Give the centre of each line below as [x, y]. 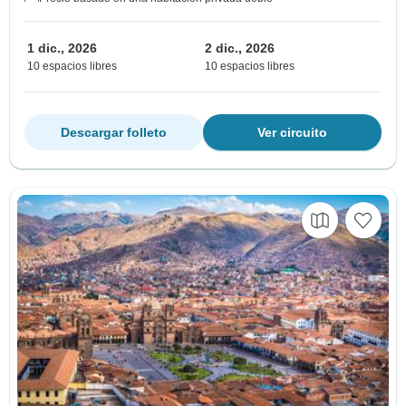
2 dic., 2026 [240, 48]
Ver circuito [292, 132]
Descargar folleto [114, 132]
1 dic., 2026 [62, 48]
